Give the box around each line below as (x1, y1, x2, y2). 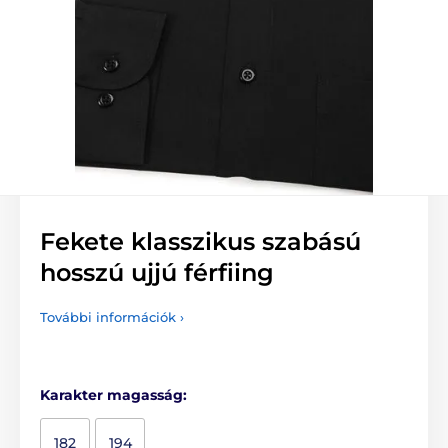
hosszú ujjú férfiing (40, 257, 274, 287)
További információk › (40, 308, 184, 325)
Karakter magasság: (40, 385, 187, 404)
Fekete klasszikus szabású (40, 226, 361, 256)
